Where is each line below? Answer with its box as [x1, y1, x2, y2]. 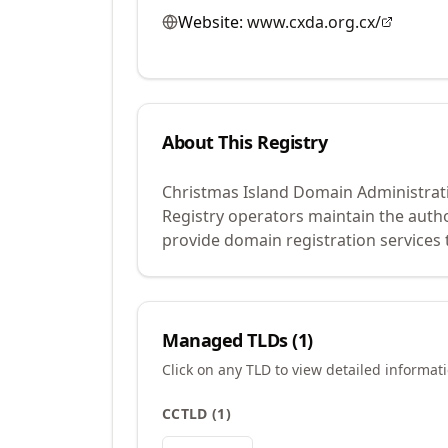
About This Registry [162, 130, 328, 154]
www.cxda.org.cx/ [247, 11, 381, 33]
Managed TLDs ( [162, 328, 298, 352]
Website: [178, 11, 243, 33]
